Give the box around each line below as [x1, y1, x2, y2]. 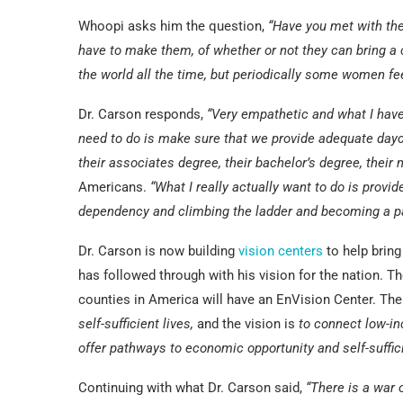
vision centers [238, 242, 323, 259]
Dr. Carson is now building [78, 242, 238, 259]
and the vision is [193, 315, 299, 332]
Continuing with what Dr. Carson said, [78, 379, 306, 396]
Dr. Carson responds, [78, 105, 207, 122]
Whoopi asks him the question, [78, 17, 268, 34]
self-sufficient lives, [78, 315, 193, 332]
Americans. [78, 178, 150, 195]
